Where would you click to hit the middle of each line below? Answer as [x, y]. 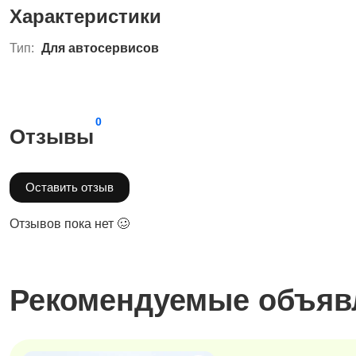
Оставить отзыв [70, 187]
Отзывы [52, 137]
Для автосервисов [99, 48]
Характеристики [85, 16]
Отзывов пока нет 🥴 [70, 224]
